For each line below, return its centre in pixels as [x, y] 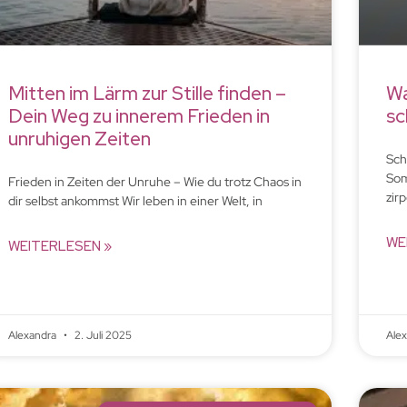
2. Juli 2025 [101, 335]
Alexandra [33, 335]
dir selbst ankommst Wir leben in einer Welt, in [135, 200]
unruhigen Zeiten [79, 138]
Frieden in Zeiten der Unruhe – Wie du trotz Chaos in [154, 181]
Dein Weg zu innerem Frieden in [139, 115]
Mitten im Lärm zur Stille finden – [147, 93]
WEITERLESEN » [60, 246]
